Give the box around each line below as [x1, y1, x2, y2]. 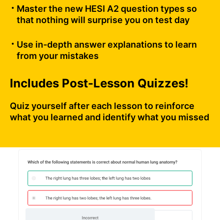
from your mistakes [17, 51, 99, 61]
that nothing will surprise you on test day [17, 15, 190, 26]
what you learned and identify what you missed [10, 112, 209, 123]
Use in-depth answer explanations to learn [17, 39, 197, 50]
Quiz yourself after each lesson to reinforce [10, 101, 194, 111]
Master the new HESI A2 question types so [17, 3, 197, 14]
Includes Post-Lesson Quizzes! [10, 76, 189, 91]
